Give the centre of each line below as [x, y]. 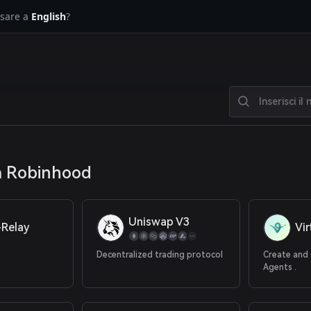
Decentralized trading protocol [160, 255]
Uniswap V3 [159, 222]
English [49, 16]
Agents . [280, 267]
